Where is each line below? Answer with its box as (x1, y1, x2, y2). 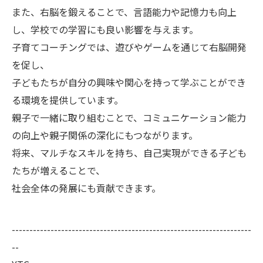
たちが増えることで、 (12, 163, 105, 177)
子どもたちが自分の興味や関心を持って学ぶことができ (12, 75, 246, 89)
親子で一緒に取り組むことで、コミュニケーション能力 (12, 110, 246, 124)
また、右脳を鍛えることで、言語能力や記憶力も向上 (12, 5, 237, 19)
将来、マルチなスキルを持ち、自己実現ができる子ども (12, 146, 247, 160)
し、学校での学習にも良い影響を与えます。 (12, 22, 198, 36)
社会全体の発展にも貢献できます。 (12, 181, 161, 195)
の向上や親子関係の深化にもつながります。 (12, 128, 198, 142)
